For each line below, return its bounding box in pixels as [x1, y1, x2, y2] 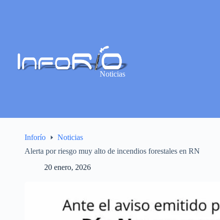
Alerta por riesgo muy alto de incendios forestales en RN [25, 147, 200, 156]
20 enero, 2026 [44, 163, 91, 172]
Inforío [25, 133, 46, 142]
